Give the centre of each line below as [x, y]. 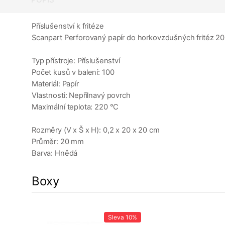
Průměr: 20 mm [58, 142]
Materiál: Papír [55, 84]
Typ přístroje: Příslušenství [76, 61]
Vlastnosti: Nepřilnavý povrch [81, 96]
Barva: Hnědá [55, 153]
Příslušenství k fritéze [68, 26]
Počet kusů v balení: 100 [73, 73]
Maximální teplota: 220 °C [75, 107]
